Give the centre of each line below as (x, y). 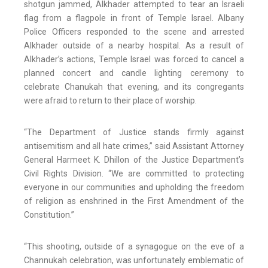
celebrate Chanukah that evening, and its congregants (134, 87)
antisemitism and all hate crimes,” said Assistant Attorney (134, 146)
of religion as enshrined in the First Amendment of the (134, 201)
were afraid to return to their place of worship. (110, 101)
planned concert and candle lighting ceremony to (134, 73)
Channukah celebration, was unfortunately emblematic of (134, 261)
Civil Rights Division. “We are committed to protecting (134, 174)
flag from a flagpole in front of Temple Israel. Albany (134, 18)
